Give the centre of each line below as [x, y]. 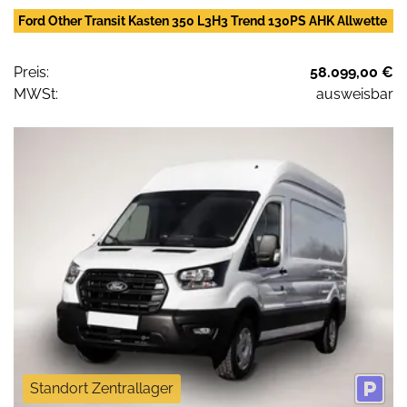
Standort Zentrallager [102, 388]
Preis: [31, 73]
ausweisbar [355, 94]
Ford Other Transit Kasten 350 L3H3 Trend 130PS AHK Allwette [203, 21]
